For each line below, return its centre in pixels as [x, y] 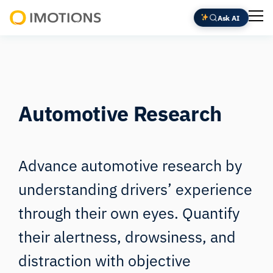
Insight [25, 62]
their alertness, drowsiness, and [127, 237]
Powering [30, 32]
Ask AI [228, 17]
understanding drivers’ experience [136, 190]
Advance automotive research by [130, 166]
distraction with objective [105, 261]
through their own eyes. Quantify [129, 213]
